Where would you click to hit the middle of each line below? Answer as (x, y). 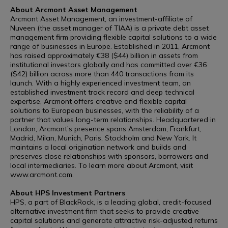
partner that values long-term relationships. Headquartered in (113, 120)
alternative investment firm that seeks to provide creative (105, 211)
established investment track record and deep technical (102, 92)
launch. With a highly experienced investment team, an (101, 83)
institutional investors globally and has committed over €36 (108, 65)
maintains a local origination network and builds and (98, 147)
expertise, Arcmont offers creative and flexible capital (98, 101)
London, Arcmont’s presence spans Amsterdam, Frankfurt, (106, 129)
